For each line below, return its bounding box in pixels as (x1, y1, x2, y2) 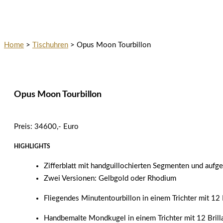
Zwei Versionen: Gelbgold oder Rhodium (44, 175, 176, 183)
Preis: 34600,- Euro (14, 123, 79, 131)
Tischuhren (32, 41, 68, 49)
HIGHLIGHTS (14, 143, 50, 150)
